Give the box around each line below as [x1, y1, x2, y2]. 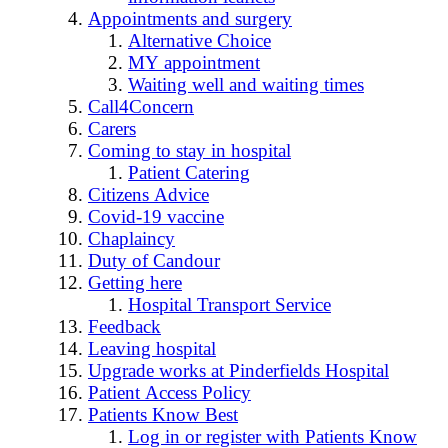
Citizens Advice [88, 184, 209, 206]
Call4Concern [88, 96, 194, 118]
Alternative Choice [128, 30, 271, 52]
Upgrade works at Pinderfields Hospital [88, 360, 389, 382]
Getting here [88, 272, 182, 294]
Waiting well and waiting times [128, 74, 364, 96]
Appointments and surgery [88, 8, 292, 30]
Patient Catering [128, 162, 250, 184]
